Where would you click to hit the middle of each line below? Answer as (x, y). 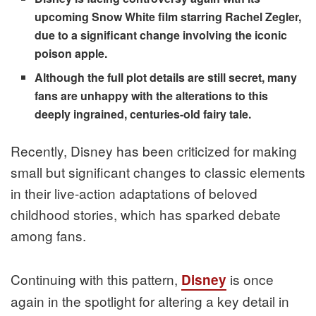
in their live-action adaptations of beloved (134, 193)
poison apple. (71, 54)
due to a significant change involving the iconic (161, 35)
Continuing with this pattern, (96, 279)
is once (250, 279)
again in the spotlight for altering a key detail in (150, 301)
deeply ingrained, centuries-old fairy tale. (143, 114)
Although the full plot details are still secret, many (166, 78)
